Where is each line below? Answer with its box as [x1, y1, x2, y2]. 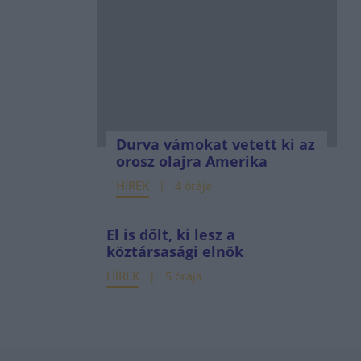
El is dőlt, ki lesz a [106, 225, 235, 244]
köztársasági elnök [106, 242, 243, 261]
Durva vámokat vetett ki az [115, 135, 315, 154]
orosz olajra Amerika [115, 151, 268, 171]
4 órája [174, 178, 212, 193]
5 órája [164, 268, 202, 284]
